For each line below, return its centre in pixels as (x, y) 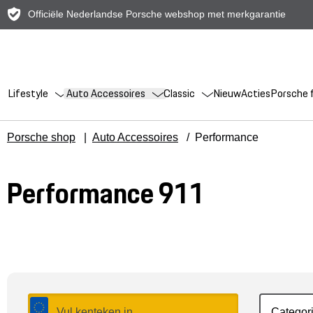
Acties (256, 93)
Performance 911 (106, 193)
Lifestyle (28, 93)
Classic (179, 93)
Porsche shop (41, 137)
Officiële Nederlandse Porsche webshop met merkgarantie (157, 14)
